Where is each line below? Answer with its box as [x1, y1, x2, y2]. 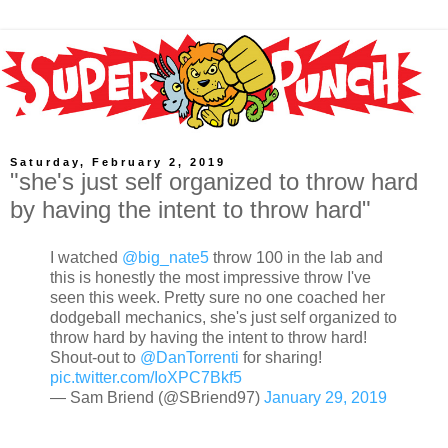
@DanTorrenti [140, 349, 239, 367]
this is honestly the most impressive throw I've [50, 269, 371, 287]
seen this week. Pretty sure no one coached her [50, 289, 385, 307]
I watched [50, 249, 122, 267]
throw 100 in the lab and [209, 249, 383, 267]
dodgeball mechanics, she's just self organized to [50, 309, 397, 327]
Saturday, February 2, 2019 [10, 156, 226, 169]
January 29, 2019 [264, 389, 387, 407]
